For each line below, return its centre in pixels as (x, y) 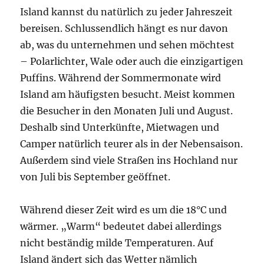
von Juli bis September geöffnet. (97, 176)
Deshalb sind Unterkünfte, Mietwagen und (120, 127)
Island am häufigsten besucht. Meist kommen (128, 94)
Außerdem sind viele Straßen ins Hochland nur (129, 160)
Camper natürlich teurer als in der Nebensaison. (132, 143)
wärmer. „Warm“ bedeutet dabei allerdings (121, 226)
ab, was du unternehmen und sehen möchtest (128, 44)
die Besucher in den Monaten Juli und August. (127, 110)
